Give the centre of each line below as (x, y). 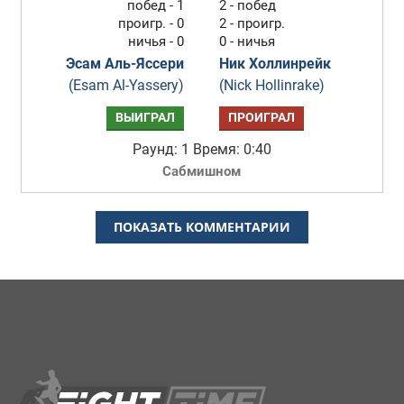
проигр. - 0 (151, 23)
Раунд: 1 (161, 149)
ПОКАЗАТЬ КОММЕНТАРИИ (202, 227)
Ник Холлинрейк (275, 64)
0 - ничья (248, 41)
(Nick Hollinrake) (272, 85)
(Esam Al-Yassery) (127, 85)
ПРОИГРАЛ (262, 118)
